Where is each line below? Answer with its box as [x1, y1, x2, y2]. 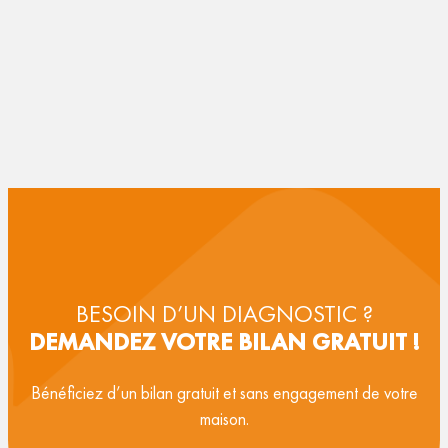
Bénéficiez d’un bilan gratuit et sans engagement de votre [30, 382, 418, 405]
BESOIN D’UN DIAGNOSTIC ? [75, 298, 373, 330]
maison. [199, 408, 249, 431]
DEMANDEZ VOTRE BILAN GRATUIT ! [29, 326, 419, 358]
